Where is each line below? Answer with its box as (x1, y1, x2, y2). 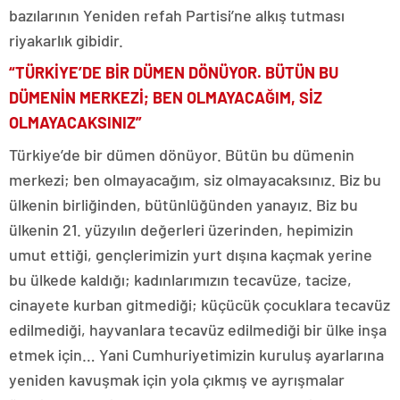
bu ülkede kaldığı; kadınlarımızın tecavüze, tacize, (9, 270, 352, 289)
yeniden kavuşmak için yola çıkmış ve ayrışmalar (9, 370, 345, 389)
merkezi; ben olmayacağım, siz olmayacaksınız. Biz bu (9, 170, 381, 189)
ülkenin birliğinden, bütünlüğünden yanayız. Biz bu (9, 195, 358, 214)
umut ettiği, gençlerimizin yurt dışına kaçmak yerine (9, 245, 372, 264)
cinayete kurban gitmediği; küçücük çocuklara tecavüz (9, 295, 390, 314)
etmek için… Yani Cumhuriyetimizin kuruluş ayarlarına (9, 345, 384, 364)
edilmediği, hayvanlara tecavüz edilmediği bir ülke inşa (9, 320, 387, 339)
